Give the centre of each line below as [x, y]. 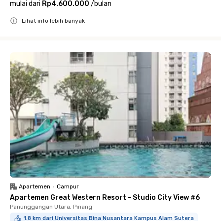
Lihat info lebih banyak [53, 21]
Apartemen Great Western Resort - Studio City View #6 [105, 198]
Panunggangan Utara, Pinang [51, 207]
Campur [68, 186]
